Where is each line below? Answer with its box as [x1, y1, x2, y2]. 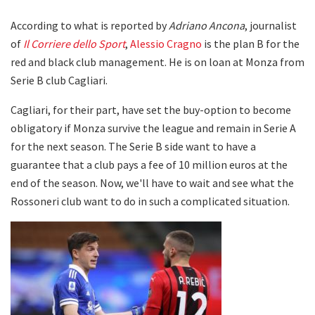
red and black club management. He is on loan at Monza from [11, 54, 304, 69]
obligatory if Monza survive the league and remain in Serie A [11, 120, 296, 135]
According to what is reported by [11, 18, 169, 32]
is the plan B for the [202, 36, 300, 51]
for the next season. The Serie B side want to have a [11, 139, 256, 153]
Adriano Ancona [169, 18, 245, 32]
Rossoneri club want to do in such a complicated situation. [11, 193, 290, 208]
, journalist [245, 18, 297, 32]
